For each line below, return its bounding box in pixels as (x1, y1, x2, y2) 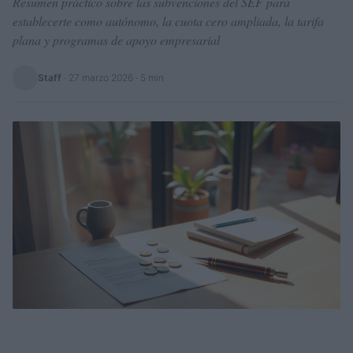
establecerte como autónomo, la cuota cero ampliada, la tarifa (13, 13, 324, 29)
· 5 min (133, 72, 164, 84)
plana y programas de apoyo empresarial (13, 32, 220, 48)
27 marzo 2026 (69, 72, 133, 84)
